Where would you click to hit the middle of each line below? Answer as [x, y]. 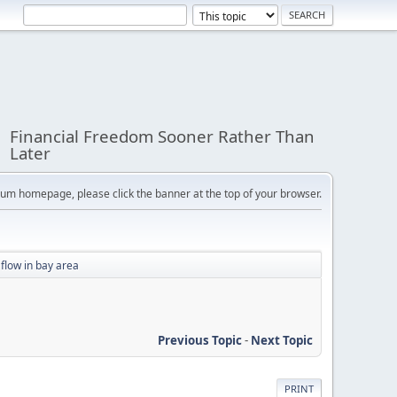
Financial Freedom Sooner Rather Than [163, 136]
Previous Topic [200, 340]
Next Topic [282, 340]
